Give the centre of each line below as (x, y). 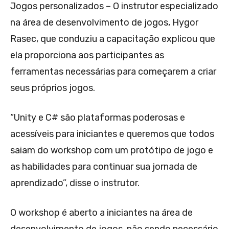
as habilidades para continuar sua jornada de (104, 167)
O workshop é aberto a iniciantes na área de (101, 213)
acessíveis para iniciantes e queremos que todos (112, 134)
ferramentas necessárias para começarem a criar (113, 72)
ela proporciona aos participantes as (87, 55)
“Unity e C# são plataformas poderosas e (98, 118)
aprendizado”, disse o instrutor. (75, 183)
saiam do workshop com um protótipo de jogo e (112, 151)
